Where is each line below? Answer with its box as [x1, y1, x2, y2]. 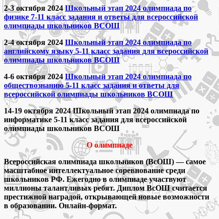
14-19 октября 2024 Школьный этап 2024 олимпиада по [4, 107, 199, 115]
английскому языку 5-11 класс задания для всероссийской [4, 47, 208, 56]
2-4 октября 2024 [4, 38, 65, 47]
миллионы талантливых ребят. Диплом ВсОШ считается [4, 184, 207, 193]
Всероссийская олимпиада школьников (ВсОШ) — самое [4, 157, 206, 166]
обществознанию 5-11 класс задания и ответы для [4, 81, 179, 90]
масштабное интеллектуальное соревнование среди [4, 166, 185, 175]
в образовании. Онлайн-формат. [4, 201, 117, 210]
